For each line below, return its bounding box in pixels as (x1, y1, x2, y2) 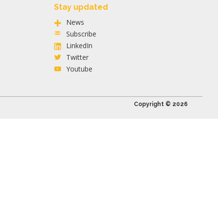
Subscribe (66, 29, 96, 38)
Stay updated (54, 2, 108, 12)
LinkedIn (66, 40, 92, 50)
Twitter (66, 52, 89, 62)
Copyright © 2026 (134, 100, 188, 108)
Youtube (66, 64, 92, 73)
